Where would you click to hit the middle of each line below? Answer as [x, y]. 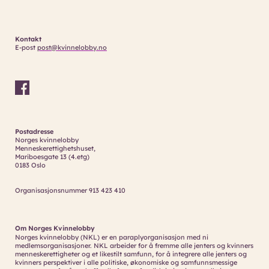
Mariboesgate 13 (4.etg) [52, 156]
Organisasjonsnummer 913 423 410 [70, 190]
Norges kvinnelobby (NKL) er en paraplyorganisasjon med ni [111, 237]
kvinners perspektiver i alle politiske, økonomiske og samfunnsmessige [126, 262]
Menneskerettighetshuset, [55, 148]
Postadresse [34, 131]
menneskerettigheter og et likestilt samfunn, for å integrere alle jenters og [131, 254]
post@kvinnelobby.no [72, 47]
